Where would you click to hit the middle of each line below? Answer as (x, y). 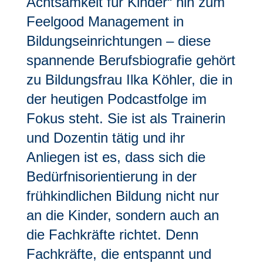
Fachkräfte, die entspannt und (119, 254)
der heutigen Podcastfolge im (116, 99)
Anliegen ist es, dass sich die (116, 157)
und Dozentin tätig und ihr (105, 138)
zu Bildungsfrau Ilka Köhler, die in (129, 80)
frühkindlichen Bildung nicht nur (122, 196)
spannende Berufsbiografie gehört (131, 60)
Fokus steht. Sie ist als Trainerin (126, 118)
